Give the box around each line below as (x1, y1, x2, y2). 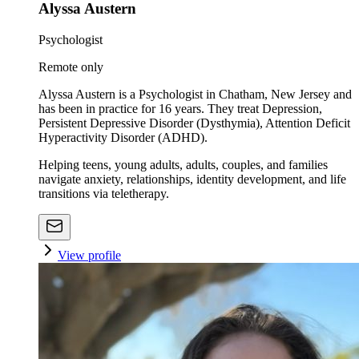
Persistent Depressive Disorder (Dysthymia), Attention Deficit (38, 115, 350, 130)
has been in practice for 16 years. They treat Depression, (38, 101, 322, 115)
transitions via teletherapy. (38, 186, 169, 200)
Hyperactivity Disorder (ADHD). (38, 130, 208, 144)
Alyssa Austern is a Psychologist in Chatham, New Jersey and (38, 87, 352, 101)
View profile (58, 248, 121, 262)
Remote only (38, 59, 103, 74)
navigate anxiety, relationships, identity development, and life (38, 171, 346, 186)
